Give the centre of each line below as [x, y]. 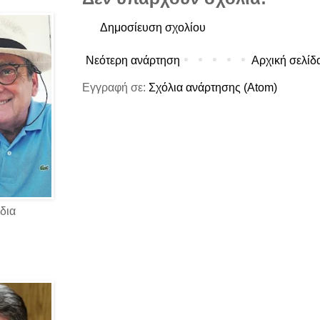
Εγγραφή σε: [115, 87]
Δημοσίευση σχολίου [153, 27]
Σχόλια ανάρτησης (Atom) [213, 87]
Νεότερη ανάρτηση [133, 60]
